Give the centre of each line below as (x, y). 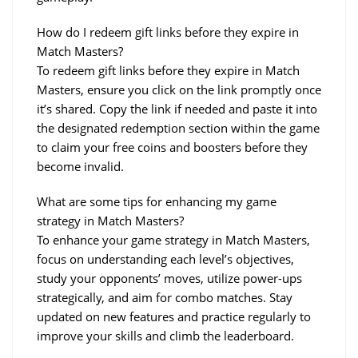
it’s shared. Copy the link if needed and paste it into (177, 108)
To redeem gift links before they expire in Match (168, 70)
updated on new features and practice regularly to (174, 316)
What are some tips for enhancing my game (157, 201)
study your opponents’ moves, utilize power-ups (169, 278)
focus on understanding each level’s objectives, (165, 259)
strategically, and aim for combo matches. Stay (165, 297)
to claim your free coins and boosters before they (172, 147)
